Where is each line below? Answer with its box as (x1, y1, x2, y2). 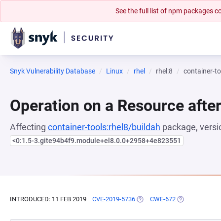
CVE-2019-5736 (92, 195, 135, 203)
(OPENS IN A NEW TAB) (135, 195, 203, 203)
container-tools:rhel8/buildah (48, 122, 160, 132)
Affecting (10, 122, 48, 132)
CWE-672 (150, 195, 176, 203)
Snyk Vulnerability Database (10, 67, 95, 75)
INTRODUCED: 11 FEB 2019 (10, 195, 86, 203)
